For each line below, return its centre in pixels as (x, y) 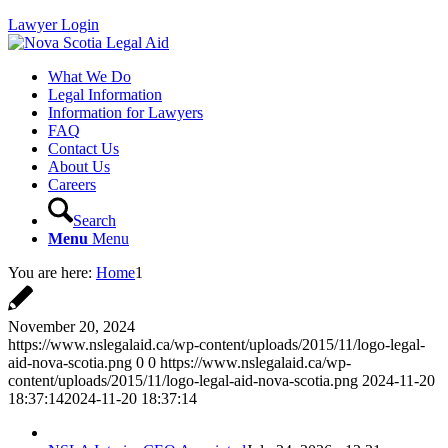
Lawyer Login (53, 24)
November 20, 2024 (71, 326)
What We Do (89, 76)
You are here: (50, 272)
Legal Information (105, 94)
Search (94, 220)
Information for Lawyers (125, 112)
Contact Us (83, 148)
